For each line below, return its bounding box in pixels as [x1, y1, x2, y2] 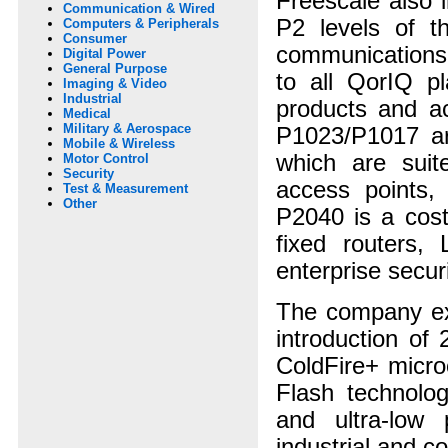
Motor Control [63, 151, 149, 167]
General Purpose [63, 61, 167, 77]
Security [63, 166, 114, 182]
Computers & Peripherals [63, 16, 219, 32]
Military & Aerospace [63, 121, 191, 137]
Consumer [63, 31, 127, 47]
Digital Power [63, 46, 146, 62]
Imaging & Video [63, 76, 167, 92]
